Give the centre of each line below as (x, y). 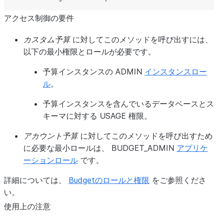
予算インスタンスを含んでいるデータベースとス (128, 104)
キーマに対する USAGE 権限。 (97, 116)
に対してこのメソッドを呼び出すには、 (141, 39)
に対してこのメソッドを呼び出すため (145, 136)
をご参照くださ (178, 180)
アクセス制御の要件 (39, 18)
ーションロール (51, 160)
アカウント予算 (51, 136)
